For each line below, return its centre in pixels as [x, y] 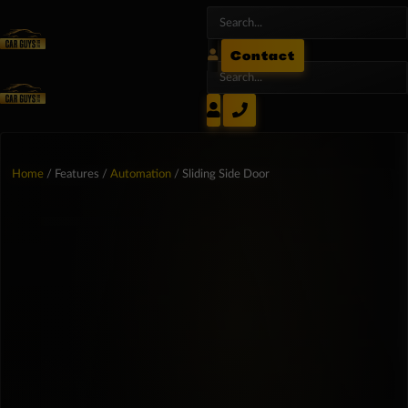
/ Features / [77, 174]
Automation [141, 174]
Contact [262, 55]
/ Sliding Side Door [220, 174]
